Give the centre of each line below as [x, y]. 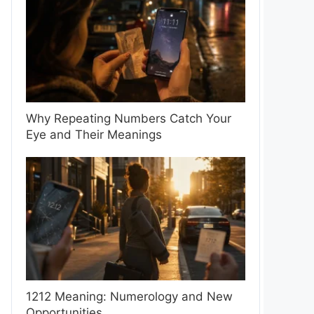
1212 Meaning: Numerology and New [129, 296]
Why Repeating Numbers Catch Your [129, 118]
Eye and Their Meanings [94, 134]
